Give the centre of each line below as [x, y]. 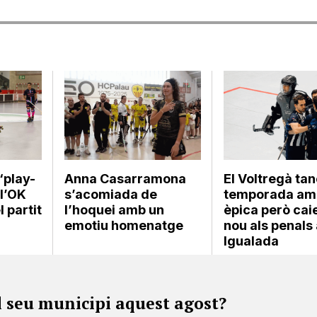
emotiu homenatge [124, 225]
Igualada [252, 241]
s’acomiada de [111, 194]
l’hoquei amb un [115, 209]
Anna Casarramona [126, 178]
